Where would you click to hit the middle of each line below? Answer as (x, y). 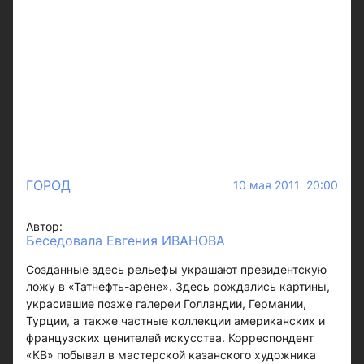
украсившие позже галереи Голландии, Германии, (166, 303)
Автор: (44, 226)
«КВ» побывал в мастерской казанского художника (171, 354)
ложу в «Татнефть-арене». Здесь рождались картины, (178, 286)
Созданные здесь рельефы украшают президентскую (176, 269)
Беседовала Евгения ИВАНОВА (126, 240)
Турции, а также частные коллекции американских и (175, 320)
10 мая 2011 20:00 (286, 184)
